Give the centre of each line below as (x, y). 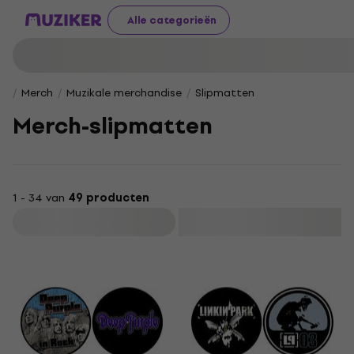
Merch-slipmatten (113, 126)
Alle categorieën (172, 20)
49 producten (109, 198)
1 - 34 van (40, 198)
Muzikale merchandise (124, 93)
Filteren (96, 222)
